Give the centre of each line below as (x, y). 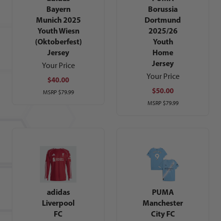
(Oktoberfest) (58, 42)
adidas (58, 192)
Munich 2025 (58, 20)
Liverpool (58, 203)
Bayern (58, 9)
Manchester (163, 203)
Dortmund (163, 20)
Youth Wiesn (58, 31)
